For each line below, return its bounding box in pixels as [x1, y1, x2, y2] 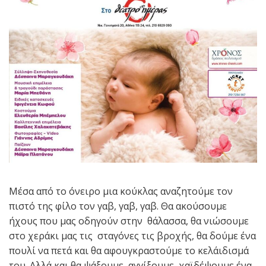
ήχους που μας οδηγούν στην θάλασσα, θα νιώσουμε [9, 214, 251, 227]
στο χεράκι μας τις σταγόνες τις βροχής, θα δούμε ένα [9, 229, 256, 242]
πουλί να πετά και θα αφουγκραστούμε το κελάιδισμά [9, 244, 249, 257]
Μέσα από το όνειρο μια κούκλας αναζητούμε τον [9, 185, 233, 198]
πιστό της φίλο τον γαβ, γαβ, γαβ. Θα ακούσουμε [9, 199, 227, 213]
